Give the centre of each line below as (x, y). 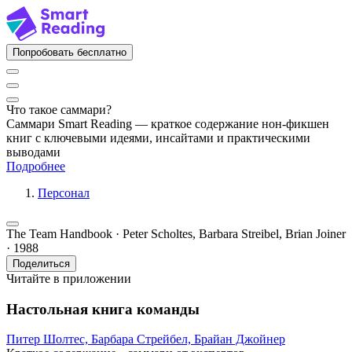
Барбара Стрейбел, (143, 339)
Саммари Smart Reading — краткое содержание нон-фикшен (168, 124)
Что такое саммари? (59, 110)
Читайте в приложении (69, 279)
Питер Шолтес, (49, 339)
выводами (33, 152)
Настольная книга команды (103, 309)
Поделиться (41, 264)
